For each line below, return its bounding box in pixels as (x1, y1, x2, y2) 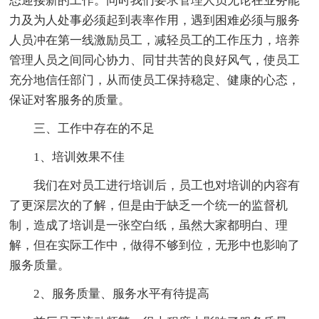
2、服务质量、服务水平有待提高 (33, 287, 210, 301)
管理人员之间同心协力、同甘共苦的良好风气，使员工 (9, 53, 300, 68)
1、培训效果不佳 (33, 150, 125, 164)
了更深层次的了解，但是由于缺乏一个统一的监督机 (9, 199, 288, 213)
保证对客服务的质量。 (9, 93, 131, 108)
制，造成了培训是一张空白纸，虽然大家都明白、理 (9, 219, 288, 233)
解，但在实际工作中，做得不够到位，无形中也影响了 (9, 239, 300, 253)
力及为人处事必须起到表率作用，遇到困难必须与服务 (9, 14, 300, 28)
